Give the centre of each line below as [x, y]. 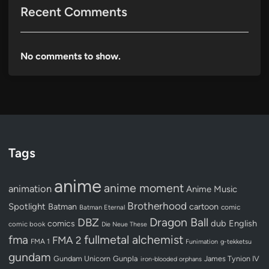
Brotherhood [157, 206]
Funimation [202, 241]
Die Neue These [124, 224]
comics [61, 223]
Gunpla [125, 258]
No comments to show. [71, 56]
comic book [27, 224]
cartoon [204, 206]
